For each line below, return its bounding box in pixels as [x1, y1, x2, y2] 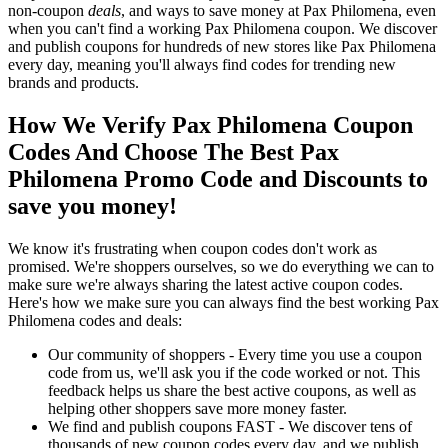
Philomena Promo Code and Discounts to [8, 165, 428, 192]
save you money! [8, 192, 177, 219]
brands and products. [8, 73, 139, 91]
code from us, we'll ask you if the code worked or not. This [48, 363, 420, 381]
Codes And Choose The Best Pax [8, 138, 339, 165]
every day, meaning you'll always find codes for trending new [8, 55, 396, 73]
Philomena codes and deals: [8, 311, 182, 329]
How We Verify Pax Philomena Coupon [8, 111, 413, 138]
